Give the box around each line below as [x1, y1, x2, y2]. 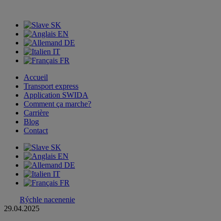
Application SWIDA [24, 91, 88, 99]
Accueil [24, 73, 48, 81]
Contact [24, 126, 48, 135]
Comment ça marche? [24, 100, 91, 108]
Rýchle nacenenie [20, 195, 75, 204]
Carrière [24, 109, 49, 117]
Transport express [24, 82, 78, 90]
